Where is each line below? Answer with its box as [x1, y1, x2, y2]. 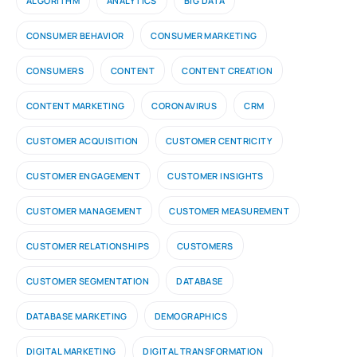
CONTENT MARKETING [26, 99, 125, 112]
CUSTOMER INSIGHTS [167, 169, 264, 182]
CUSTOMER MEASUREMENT [169, 204, 290, 217]
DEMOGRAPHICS [154, 309, 228, 322]
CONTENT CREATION [182, 64, 273, 76]
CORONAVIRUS [151, 99, 218, 112]
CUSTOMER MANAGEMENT [26, 204, 143, 217]
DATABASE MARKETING [26, 309, 127, 322]
